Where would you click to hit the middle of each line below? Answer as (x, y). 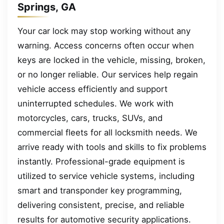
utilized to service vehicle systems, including (106, 176)
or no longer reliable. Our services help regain (108, 75)
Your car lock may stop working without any (104, 31)
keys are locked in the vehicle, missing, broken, (111, 60)
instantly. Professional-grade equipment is (101, 162)
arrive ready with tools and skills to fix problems (112, 147)
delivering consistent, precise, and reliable (101, 205)
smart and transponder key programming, (100, 191)
